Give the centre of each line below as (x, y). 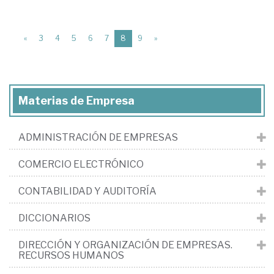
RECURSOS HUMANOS (71, 256)
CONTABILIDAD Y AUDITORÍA (87, 191)
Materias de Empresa (76, 101)
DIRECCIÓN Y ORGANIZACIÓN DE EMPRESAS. (125, 245)
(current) (141, 38)
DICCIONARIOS (54, 218)
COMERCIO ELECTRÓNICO (81, 165)
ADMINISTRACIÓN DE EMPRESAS (98, 138)
